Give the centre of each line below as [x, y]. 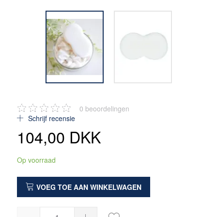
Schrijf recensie [51, 118]
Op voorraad [36, 160]
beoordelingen [106, 108]
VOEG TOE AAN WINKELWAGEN [89, 187]
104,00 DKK [59, 136]
